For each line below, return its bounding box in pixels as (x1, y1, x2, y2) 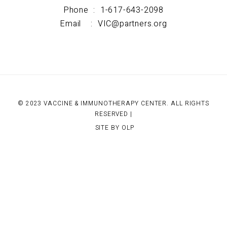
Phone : (63, 4, 100, 17)
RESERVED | (94, 109, 132, 119)
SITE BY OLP (95, 123, 134, 132)
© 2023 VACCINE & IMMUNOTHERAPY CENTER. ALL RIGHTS (17, 99, 210, 108)
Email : (60, 18, 98, 30)
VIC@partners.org (97, 18, 167, 30)
